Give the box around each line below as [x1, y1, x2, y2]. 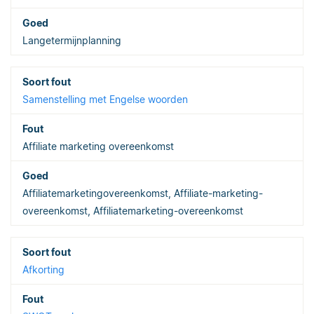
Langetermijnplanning [22, 34, 121, 46]
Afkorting [22, 263, 64, 275]
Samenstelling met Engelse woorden [22, 93, 188, 105]
